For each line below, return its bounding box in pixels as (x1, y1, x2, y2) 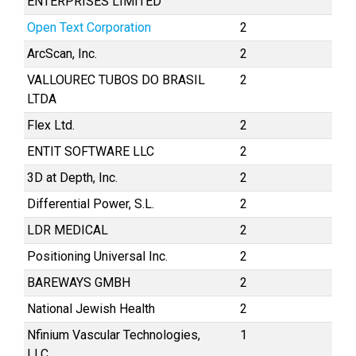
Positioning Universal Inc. (27, 249, 168, 264)
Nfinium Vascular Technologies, (27, 327, 200, 342)
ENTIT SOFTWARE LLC (27, 144, 154, 159)
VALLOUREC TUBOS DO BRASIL (27, 72, 205, 87)
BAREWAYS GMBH (27, 275, 130, 290)
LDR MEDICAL (27, 222, 108, 238)
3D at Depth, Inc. (27, 170, 118, 185)
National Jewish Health (27, 301, 155, 316)
